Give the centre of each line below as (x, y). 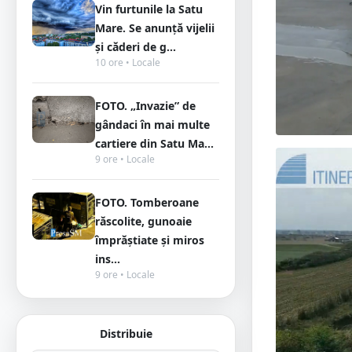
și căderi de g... (136, 47)
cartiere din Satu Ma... (154, 143)
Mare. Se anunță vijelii (155, 28)
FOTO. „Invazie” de (145, 106)
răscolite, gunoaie (143, 221)
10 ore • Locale (128, 62)
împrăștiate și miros (150, 240)
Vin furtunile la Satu (149, 9)
